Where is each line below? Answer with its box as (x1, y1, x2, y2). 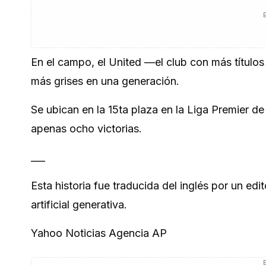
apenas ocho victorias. (31, 122, 142, 135)
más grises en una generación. (31, 75, 179, 87)
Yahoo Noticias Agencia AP (31, 227, 167, 239)
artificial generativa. (31, 198, 127, 211)
